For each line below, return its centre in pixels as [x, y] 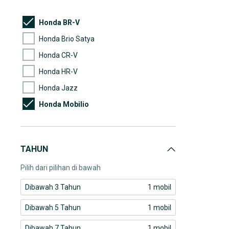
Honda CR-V [58, 55]
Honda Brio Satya [67, 39]
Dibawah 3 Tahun [53, 187]
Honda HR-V [58, 71]
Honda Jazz [58, 88]
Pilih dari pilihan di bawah [61, 168]
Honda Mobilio [64, 104]
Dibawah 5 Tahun [53, 208]
